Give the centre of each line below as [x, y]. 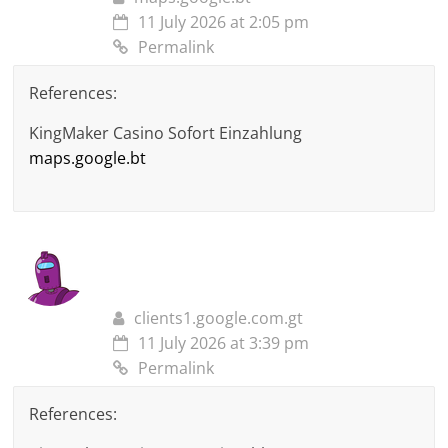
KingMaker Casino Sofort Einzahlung [166, 133]
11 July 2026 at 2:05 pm [224, 22]
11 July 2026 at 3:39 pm [224, 343]
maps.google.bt [88, 158]
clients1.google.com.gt [219, 318]
